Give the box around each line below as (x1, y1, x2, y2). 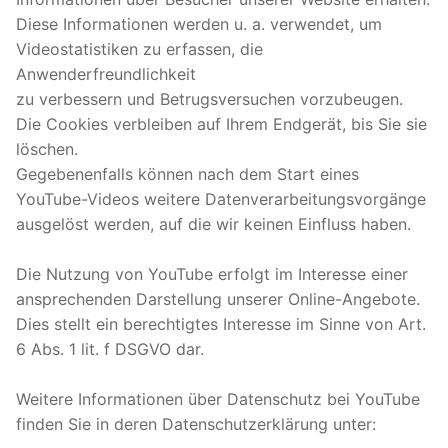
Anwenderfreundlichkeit (16, 63, 196, 84)
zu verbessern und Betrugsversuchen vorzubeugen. (16, 88, 403, 109)
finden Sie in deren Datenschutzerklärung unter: (16, 413, 376, 434)
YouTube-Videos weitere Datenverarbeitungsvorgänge (16, 188, 426, 209)
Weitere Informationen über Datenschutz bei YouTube (16, 388, 420, 409)
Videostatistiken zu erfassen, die (16, 38, 263, 59)
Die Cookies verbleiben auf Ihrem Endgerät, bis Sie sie (16, 113, 427, 134)
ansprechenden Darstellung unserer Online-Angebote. (16, 288, 420, 309)
